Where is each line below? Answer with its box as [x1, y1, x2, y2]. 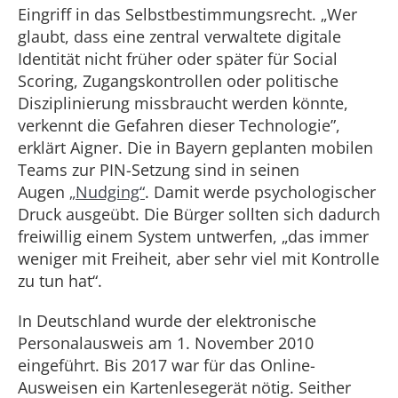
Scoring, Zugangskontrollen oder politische [18, 70, 338, 92]
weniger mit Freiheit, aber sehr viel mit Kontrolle [18, 248, 379, 269]
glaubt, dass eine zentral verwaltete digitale [18, 26, 341, 47]
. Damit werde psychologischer [145, 181, 376, 203]
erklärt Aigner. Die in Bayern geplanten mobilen [18, 137, 373, 158]
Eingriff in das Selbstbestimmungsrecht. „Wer [18, 4, 357, 25]
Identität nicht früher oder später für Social [18, 48, 338, 69]
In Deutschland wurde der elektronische [18, 310, 316, 331]
